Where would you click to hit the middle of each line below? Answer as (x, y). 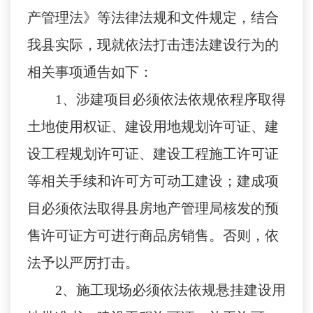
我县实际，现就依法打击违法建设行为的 (153, 45)
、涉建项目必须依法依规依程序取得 (174, 100)
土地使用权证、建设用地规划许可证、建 (153, 127)
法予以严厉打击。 (83, 263)
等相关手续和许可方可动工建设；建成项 (153, 181)
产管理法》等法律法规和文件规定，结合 (153, 18)
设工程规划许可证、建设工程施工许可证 (153, 154)
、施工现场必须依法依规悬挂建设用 (174, 290)
